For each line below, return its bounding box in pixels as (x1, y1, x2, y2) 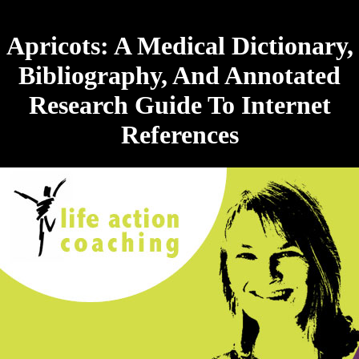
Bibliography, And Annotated (18, 61, 341, 91)
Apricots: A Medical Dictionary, (6, 31, 353, 61)
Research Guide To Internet (28, 91, 331, 120)
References (120, 120, 239, 150)
